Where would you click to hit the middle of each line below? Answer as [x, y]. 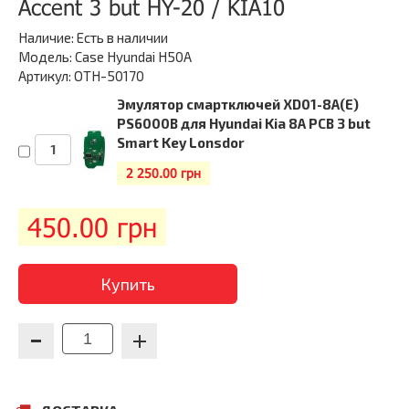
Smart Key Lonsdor [181, 142]
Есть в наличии [122, 37]
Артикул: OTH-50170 [81, 76]
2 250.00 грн [163, 173]
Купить [128, 284]
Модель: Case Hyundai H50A [105, 57]
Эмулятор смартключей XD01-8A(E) [238, 104]
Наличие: [47, 37]
